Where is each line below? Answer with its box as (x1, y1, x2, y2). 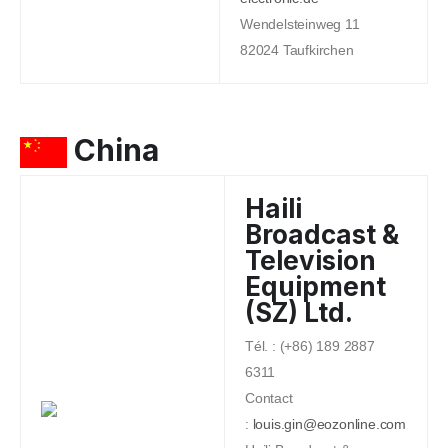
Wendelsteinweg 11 (240, 15, 360, 32)
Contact (245, 390, 293, 407)
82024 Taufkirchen (240, 41, 354, 58)
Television (245, 245, 376, 277)
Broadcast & (245, 219, 399, 251)
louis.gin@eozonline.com (252, 416, 407, 433)
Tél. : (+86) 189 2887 (245, 338, 375, 355)
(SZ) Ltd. (245, 297, 353, 329)
